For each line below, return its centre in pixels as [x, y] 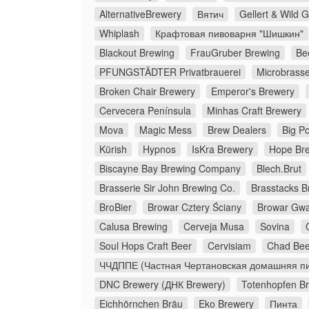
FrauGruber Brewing [235, 53]
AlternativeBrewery [140, 14]
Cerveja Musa [214, 227]
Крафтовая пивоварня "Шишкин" [229, 33]
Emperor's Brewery [253, 91]
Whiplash [119, 33]
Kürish [113, 149]
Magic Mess [166, 130]
